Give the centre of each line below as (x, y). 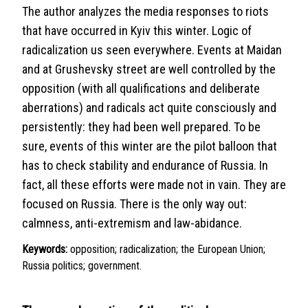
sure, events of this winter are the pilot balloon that (150, 146)
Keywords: (45, 249)
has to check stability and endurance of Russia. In (145, 165)
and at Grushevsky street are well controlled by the (149, 69)
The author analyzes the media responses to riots (145, 11)
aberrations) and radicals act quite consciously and (149, 108)
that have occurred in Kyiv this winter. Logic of (137, 31)
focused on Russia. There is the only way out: (134, 204)
